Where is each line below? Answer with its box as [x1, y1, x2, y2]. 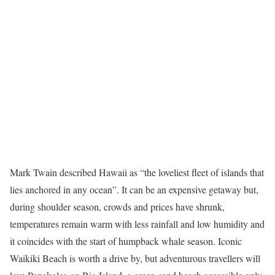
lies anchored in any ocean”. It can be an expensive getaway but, [10, 183, 258, 196]
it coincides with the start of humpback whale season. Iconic [10, 234, 242, 247]
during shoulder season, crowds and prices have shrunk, [10, 200, 225, 213]
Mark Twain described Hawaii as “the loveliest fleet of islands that [10, 166, 264, 179]
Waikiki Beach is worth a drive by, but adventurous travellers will [10, 252, 260, 265]
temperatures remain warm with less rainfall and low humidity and [10, 217, 265, 230]
